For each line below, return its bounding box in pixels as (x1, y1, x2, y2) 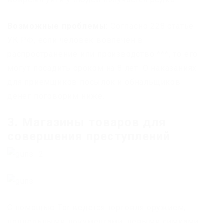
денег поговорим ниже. (7, 91, 105, 101)
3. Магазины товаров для (7, 115, 167, 129)
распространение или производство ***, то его (7, 49, 198, 59)
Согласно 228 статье (108, 21, 194, 31)
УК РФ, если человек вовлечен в (7, 35, 143, 45)
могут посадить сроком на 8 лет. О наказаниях (7, 63, 197, 73)
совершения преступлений (7, 129, 171, 143)
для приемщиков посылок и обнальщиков (7, 77, 181, 87)
